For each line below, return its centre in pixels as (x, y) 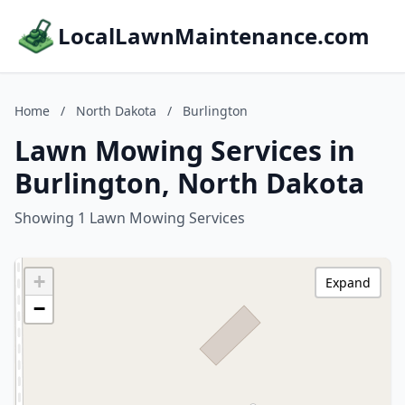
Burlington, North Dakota (189, 183)
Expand (348, 283)
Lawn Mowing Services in (185, 151)
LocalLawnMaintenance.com (214, 36)
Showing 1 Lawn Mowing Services (130, 218)
